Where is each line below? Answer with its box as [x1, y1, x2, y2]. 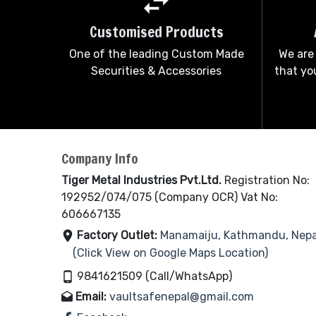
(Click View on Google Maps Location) [61, 246, 268, 260]
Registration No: [221, 174, 310, 187]
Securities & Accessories [91, 64, 221, 78]
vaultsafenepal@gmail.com [109, 290, 254, 303]
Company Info [61, 149, 138, 168]
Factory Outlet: [74, 229, 157, 242]
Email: [75, 290, 107, 303]
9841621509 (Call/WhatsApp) [74, 269, 232, 283]
